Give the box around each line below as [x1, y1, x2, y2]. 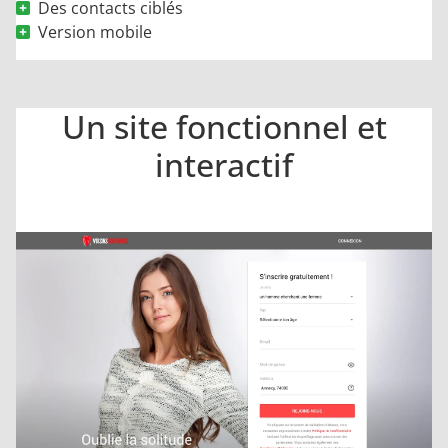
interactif [155, 143, 293, 186]
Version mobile [38, 21, 152, 43]
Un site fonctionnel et [61, 105, 387, 148]
